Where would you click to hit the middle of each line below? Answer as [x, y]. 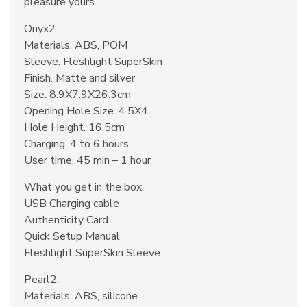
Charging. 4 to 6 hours [76, 144]
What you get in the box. [84, 187]
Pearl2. [41, 280]
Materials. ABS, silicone [81, 296]
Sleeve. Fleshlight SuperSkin [93, 62]
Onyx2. [41, 29]
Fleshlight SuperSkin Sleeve [92, 253]
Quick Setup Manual [72, 236]
